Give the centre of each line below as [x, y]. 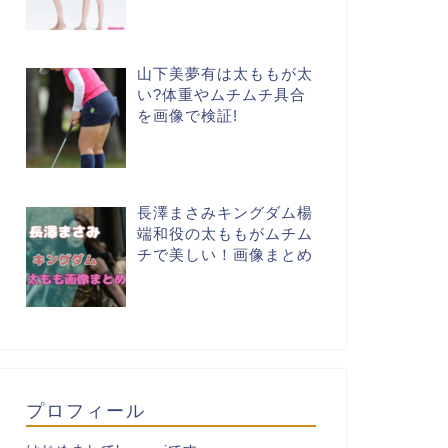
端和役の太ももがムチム [225, 233]
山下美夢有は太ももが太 [225, 73]
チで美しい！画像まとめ [225, 254]
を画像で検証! [188, 115]
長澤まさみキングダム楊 [225, 212]
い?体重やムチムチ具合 [222, 94]
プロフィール [85, 409]
